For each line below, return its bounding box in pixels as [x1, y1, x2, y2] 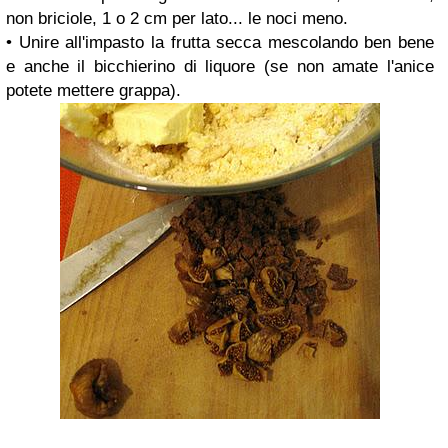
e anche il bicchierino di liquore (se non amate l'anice [6, 57, 434, 76]
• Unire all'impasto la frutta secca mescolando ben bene [6, 33, 434, 52]
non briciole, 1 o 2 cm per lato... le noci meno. [6, 9, 348, 28]
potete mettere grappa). [6, 81, 181, 100]
